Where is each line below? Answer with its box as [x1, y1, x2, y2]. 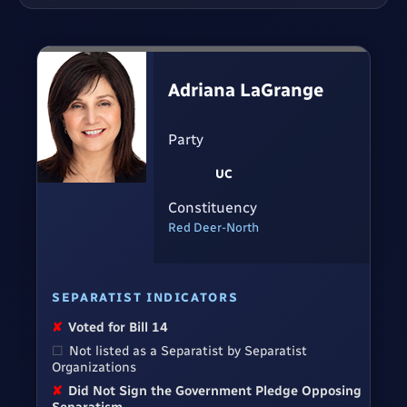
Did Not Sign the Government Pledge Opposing [68, 382, 362, 400]
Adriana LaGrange [168, 79, 323, 102]
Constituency [168, 198, 257, 216]
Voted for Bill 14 [68, 319, 169, 336]
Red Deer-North [168, 219, 259, 234]
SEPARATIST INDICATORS [52, 290, 239, 305]
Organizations [52, 359, 136, 376]
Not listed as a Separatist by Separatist [69, 342, 308, 360]
